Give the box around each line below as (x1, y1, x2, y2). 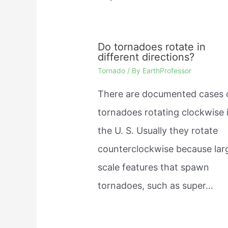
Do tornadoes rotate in (98, 41, 206, 53)
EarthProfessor (142, 66, 192, 75)
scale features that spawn (98, 162, 210, 173)
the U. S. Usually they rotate (98, 125, 218, 136)
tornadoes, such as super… (98, 180, 214, 191)
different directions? (98, 51, 195, 64)
